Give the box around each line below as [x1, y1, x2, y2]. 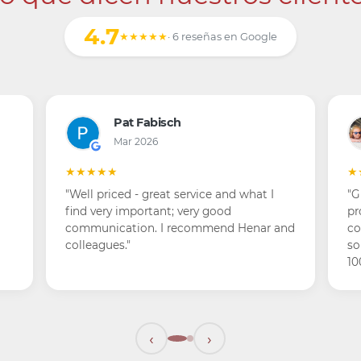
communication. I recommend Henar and [65, 222, 296, 234]
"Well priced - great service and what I [65, 188, 275, 201]
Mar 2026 [114, 135, 159, 147]
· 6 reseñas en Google [168, 31, 277, 43]
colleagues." [65, 239, 131, 251]
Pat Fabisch [114, 115, 181, 130]
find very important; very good [65, 205, 232, 218]
